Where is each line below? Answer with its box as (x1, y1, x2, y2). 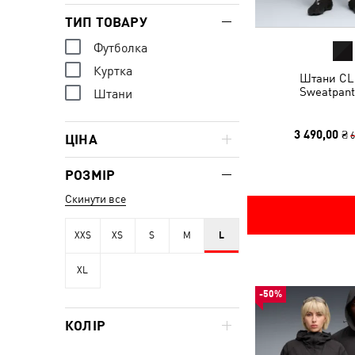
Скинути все (65, 193, 126, 205)
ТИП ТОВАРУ (65, 14, 147, 30)
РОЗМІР (65, 167, 116, 183)
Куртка (94, 63, 132, 78)
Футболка (94, 40, 147, 55)
